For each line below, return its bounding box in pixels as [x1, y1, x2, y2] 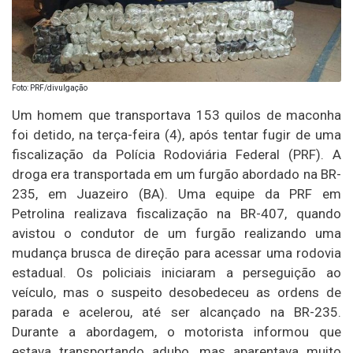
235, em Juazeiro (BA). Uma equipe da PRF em [12, 186, 341, 203]
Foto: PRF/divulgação [12, 84, 87, 93]
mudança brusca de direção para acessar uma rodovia [12, 245, 341, 262]
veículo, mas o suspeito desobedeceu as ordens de [12, 284, 341, 301]
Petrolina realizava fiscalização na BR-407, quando [12, 206, 341, 222]
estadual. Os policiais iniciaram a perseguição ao [12, 265, 341, 281]
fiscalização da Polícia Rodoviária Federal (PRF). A [12, 147, 341, 163]
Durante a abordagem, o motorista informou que [12, 324, 341, 340]
